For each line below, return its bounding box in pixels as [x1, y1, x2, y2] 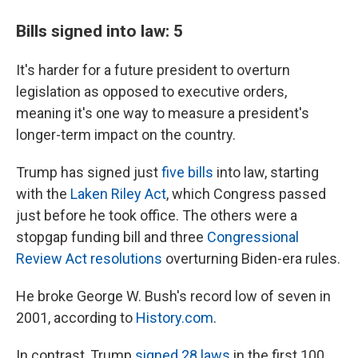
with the [16, 185, 70, 202]
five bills [161, 164, 213, 181]
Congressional [207, 229, 299, 245]
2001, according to [16, 309, 136, 326]
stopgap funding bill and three [16, 229, 207, 245]
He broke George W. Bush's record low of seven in [16, 288, 331, 304]
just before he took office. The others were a [16, 207, 297, 224]
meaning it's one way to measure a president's [16, 105, 309, 121]
